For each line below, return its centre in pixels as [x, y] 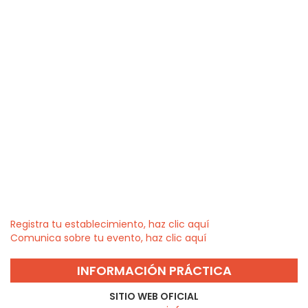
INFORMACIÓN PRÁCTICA [154, 271]
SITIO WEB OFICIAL [154, 297]
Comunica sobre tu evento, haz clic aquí [108, 238]
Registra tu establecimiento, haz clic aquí [110, 224]
